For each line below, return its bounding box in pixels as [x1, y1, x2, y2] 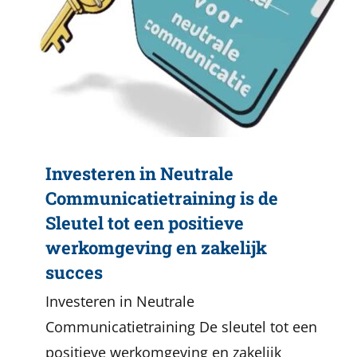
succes [45, 261, 103, 284]
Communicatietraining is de [45, 186, 278, 210]
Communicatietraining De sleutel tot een [45, 317, 317, 336]
